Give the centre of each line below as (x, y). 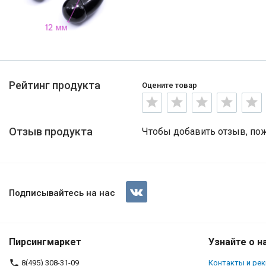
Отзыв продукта (51, 131)
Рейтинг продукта (55, 85)
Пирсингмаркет (45, 242)
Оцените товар (170, 85)
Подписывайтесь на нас (62, 193)
